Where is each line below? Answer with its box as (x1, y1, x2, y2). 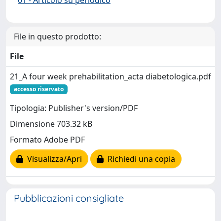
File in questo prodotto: (14, 31, 101, 42)
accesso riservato (13, 84, 64, 93)
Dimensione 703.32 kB (10, 118, 92, 130)
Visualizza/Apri (23, 153, 82, 165)
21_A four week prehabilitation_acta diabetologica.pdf (10, 71, 211, 82)
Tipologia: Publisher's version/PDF (10, 103, 138, 114)
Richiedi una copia (104, 153, 175, 165)
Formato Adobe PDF (10, 134, 85, 146)
